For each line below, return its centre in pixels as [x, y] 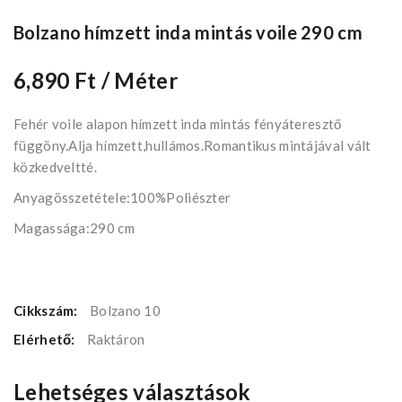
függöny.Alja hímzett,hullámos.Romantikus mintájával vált [192, 146]
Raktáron [116, 340]
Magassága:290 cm [74, 228]
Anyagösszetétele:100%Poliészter [122, 198]
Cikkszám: [47, 311]
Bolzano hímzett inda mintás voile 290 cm [188, 33]
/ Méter [139, 81]
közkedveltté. [55, 167]
